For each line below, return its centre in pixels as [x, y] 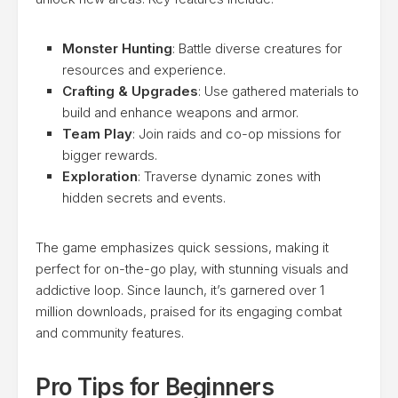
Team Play [97, 134]
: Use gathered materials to [279, 91]
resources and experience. [144, 70]
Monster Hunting [117, 48]
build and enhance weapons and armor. [180, 112]
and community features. [110, 333]
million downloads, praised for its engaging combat [189, 311]
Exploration [100, 176]
